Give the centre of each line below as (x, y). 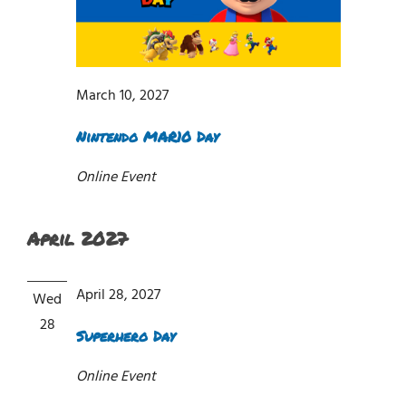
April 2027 (77, 239)
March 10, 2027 (122, 97)
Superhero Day (126, 336)
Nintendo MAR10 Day (147, 137)
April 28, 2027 (118, 296)
